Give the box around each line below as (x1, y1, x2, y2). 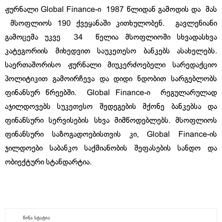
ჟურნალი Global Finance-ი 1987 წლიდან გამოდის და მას (5, 6, 217, 13)
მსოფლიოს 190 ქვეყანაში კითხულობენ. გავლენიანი (5, 20, 217, 27)
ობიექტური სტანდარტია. (5, 159, 92, 166)
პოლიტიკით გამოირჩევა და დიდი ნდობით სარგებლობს (5, 75, 217, 83)
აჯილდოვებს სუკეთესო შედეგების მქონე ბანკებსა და (5, 103, 217, 111)
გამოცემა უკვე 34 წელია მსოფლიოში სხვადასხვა (5, 34, 217, 41)
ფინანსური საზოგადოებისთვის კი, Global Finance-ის (5, 131, 217, 138)
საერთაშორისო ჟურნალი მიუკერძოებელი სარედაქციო (5, 61, 217, 69)
